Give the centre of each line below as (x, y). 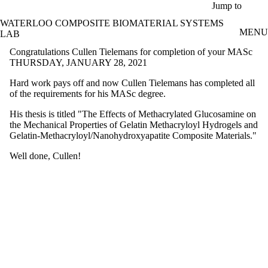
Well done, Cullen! (45, 156)
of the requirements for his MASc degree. (88, 93)
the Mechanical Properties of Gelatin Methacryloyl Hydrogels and (134, 124)
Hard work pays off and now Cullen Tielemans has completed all (132, 83)
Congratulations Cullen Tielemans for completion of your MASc (131, 51)
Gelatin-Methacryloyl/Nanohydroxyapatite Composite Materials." (133, 135)
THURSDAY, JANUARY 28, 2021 (78, 62)
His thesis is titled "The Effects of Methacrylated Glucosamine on (133, 114)
